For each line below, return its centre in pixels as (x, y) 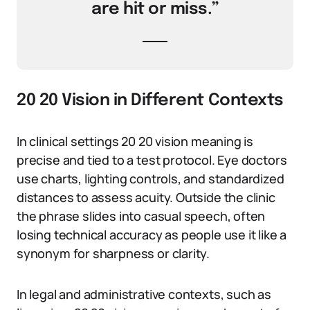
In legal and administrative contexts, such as (144, 294)
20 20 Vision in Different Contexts (150, 101)
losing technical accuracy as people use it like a (152, 235)
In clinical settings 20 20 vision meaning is (135, 141)
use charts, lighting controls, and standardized (151, 179)
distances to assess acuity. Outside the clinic (146, 197)
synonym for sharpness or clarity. (113, 253)
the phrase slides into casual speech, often (141, 216)
